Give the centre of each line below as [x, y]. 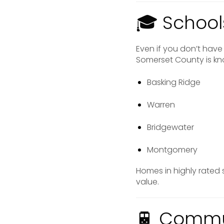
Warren [161, 105]
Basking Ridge [174, 82]
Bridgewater [170, 127]
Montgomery [172, 150]
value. [147, 182]
